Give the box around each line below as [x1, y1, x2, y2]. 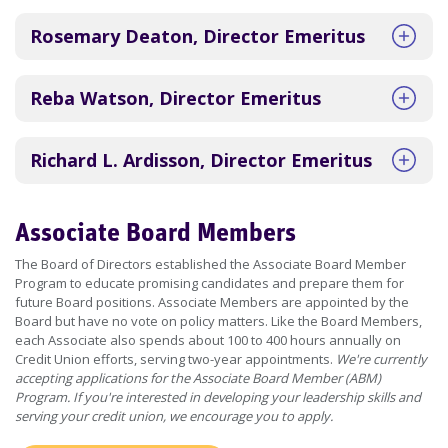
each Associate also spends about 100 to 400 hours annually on [15, 331, 401, 349]
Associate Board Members [15, 221, 296, 248]
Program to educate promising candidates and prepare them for [15, 274, 404, 292]
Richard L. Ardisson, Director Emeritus [30, 148, 372, 172]
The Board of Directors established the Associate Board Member [15, 255, 406, 273]
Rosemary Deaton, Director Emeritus [30, 24, 365, 48]
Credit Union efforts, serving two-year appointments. [15, 350, 336, 368]
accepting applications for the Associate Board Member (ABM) [15, 369, 381, 387]
